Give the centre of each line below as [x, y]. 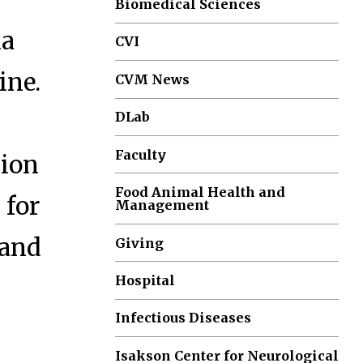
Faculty [141, 154]
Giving [140, 243]
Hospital [145, 280]
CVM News [153, 79]
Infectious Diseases [184, 318]
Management [162, 205]
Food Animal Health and [201, 192]
